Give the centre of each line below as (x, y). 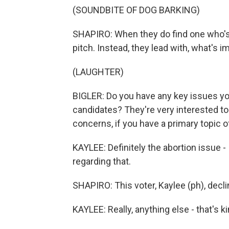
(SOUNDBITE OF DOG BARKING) (136, 10)
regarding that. (102, 162)
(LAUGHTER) (98, 72)
